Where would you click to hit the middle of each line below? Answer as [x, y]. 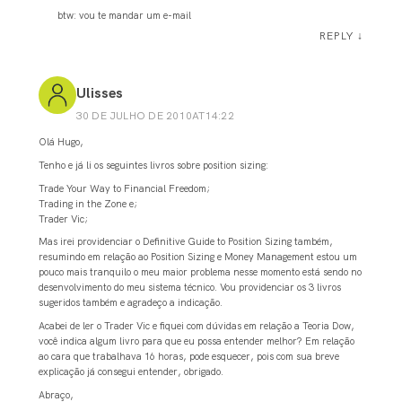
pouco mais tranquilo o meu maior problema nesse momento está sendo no [200, 272]
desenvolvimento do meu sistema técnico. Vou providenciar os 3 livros [189, 288]
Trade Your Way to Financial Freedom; [124, 188]
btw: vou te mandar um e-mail [125, 16]
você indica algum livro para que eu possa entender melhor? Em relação [196, 341]
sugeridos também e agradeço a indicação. [130, 303]
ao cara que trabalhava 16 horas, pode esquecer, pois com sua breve [188, 357]
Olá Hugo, [61, 141]
